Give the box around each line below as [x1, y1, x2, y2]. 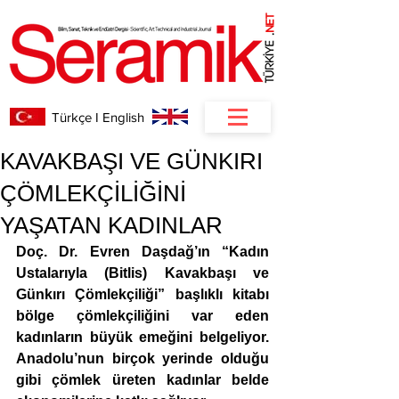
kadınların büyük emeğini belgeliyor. [16, 330, 269, 345]
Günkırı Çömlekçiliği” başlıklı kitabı [16, 287, 269, 302]
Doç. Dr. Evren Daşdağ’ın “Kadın [16, 244, 269, 259]
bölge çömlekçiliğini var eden [16, 308, 269, 323]
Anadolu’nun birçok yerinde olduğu [16, 351, 269, 366]
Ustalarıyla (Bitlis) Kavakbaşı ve [16, 265, 269, 281]
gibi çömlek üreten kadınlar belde [16, 372, 269, 387]
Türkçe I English [52, 110, 144, 125]
